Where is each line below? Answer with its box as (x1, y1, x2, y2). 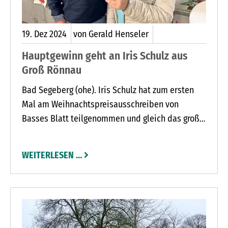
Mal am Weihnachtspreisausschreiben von (22, 99, 179, 110)
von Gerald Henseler (73, 28, 149, 40)
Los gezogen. (22, 127, 69, 139)
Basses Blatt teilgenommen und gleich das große (22, 113, 204, 125)
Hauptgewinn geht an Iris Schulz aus (22, 49, 187, 63)
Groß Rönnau (22, 64, 81, 77)
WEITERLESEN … (22, 150, 82, 161)
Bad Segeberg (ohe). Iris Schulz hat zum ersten (22, 84, 194, 96)
